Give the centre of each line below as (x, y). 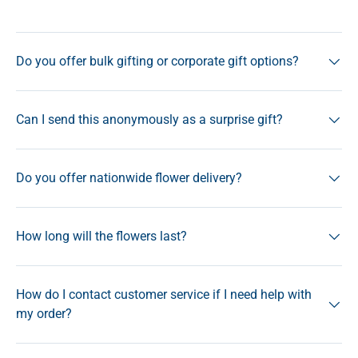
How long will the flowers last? (101, 237)
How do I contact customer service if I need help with (164, 295)
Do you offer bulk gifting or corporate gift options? (157, 62)
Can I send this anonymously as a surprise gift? (149, 120)
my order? (44, 314)
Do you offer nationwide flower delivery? (129, 178)
